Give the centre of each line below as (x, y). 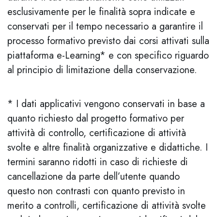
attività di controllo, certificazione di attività (97, 133)
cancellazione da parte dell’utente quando (93, 177)
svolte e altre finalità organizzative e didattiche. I (108, 147)
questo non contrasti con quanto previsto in (96, 191)
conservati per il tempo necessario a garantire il (105, 26)
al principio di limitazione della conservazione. (102, 70)
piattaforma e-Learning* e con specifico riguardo (108, 55)
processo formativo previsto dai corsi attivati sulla (108, 41)
